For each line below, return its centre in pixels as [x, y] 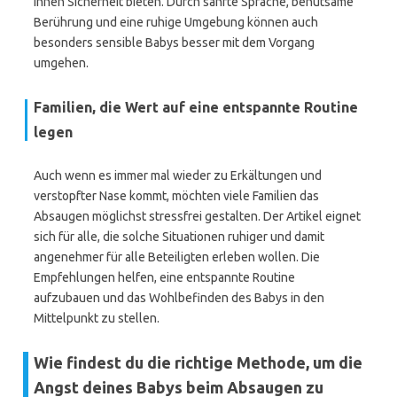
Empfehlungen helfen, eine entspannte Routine [164, 277]
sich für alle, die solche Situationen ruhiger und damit [179, 237]
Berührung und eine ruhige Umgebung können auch [176, 22]
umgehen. [61, 63]
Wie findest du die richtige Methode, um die [198, 362]
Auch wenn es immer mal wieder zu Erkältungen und [178, 175]
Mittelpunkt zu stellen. [97, 318]
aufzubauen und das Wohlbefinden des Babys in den [179, 298]
